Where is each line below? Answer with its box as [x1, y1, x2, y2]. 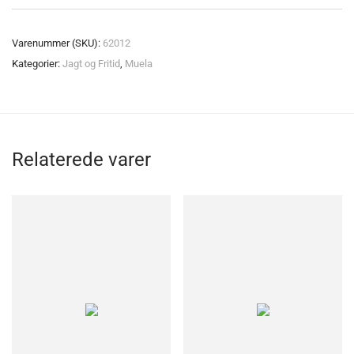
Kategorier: [12, 58, 62, 70]
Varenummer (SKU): [12, 37, 103, 49]
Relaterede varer [12, 149, 151, 171]
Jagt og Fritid [62, 58, 120, 70]
